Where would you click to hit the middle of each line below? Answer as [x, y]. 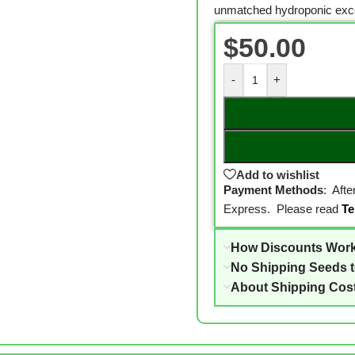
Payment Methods [273, 190]
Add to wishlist [277, 174]
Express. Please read [281, 209]
